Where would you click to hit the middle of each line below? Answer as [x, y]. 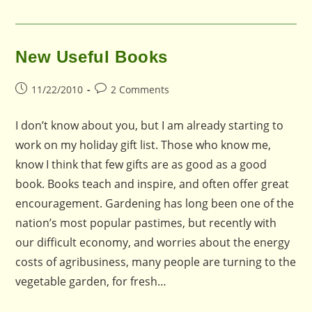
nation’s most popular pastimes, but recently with [146, 223]
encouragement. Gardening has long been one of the [155, 203]
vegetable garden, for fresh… [91, 281]
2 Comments [140, 89]
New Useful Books [92, 57]
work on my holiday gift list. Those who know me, [143, 145]
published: [40, 103]
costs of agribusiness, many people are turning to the [156, 262]
